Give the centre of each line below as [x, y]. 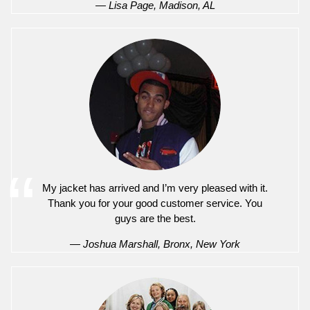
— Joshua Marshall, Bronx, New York [155, 244]
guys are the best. [155, 218]
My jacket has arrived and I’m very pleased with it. [155, 188]
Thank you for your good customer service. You [155, 203]
